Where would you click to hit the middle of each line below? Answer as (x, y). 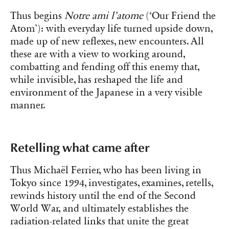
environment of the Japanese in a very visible (106, 92)
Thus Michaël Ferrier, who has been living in (106, 170)
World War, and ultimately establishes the (99, 209)
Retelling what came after (80, 148)
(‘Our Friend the (179, 16)
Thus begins (37, 16)
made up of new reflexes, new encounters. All (107, 41)
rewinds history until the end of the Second (103, 196)
